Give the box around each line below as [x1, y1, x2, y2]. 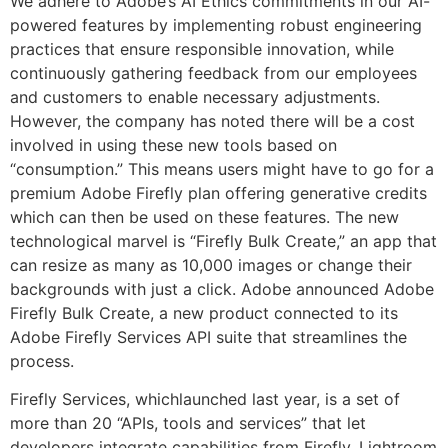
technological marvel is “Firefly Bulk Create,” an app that [10, 230, 437, 251]
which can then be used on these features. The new [10, 206, 399, 227]
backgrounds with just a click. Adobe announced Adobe [10, 278, 434, 299]
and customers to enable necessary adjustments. [10, 86, 380, 107]
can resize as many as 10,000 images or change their [10, 254, 412, 275]
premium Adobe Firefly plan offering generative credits [10, 182, 427, 203]
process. [10, 350, 74, 371]
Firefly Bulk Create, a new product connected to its [10, 302, 398, 323]
